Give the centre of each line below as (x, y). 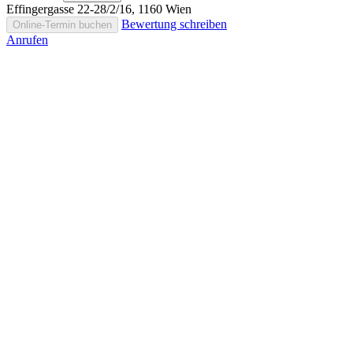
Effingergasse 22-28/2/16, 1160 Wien (99, 9)
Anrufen (27, 39)
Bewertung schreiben (174, 24)
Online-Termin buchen (62, 24)
